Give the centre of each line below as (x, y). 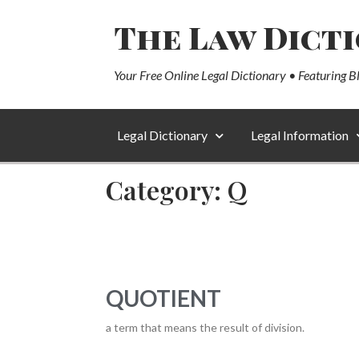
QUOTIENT (163, 298)
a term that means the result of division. (205, 327)
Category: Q (176, 190)
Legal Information (300, 135)
